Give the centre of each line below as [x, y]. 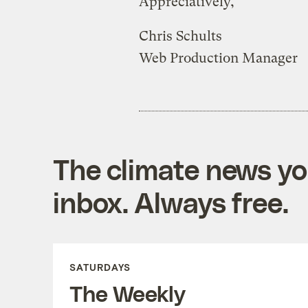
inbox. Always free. [170, 202]
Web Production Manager [218, 58]
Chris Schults [180, 36]
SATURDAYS [100, 267]
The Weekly [127, 293]
